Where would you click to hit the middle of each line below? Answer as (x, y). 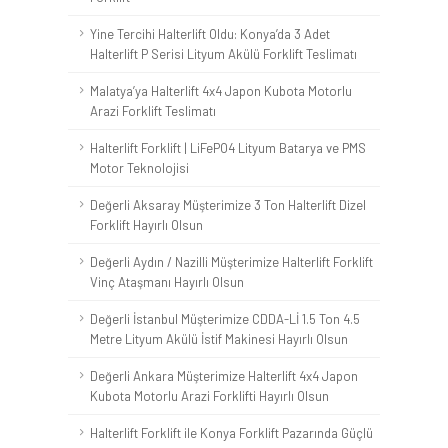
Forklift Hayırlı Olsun (146, 225)
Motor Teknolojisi (139, 168)
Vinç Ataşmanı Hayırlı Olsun (167, 282)
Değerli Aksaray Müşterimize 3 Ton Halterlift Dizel (228, 205)
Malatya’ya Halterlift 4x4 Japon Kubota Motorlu (221, 91)
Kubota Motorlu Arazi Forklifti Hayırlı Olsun (209, 396)
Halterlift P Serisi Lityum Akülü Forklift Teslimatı (223, 54)
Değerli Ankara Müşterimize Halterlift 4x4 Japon (224, 376)
